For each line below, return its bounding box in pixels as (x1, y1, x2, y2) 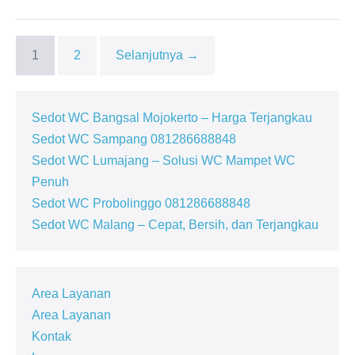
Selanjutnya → (116, 48, 199, 62)
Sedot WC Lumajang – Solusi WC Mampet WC (32, 153, 296, 167)
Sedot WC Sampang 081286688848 (32, 132, 236, 146)
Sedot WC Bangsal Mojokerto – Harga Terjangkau (32, 110, 312, 124)
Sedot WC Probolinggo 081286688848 (32, 196, 250, 210)
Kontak (32, 329, 71, 343)
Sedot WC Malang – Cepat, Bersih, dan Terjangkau (32, 217, 319, 231)
